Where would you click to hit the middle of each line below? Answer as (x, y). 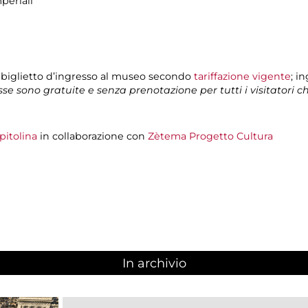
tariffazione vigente (242, 76)
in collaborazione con (92, 136)
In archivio (154, 264)
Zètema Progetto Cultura (210, 136)
